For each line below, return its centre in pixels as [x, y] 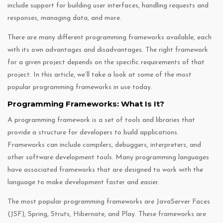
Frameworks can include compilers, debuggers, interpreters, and [104, 145]
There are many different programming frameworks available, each [110, 38]
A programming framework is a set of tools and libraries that [101, 120]
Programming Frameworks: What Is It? [86, 104]
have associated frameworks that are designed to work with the [105, 170]
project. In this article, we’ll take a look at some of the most [100, 75]
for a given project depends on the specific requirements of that [106, 63]
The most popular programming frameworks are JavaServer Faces [109, 202]
